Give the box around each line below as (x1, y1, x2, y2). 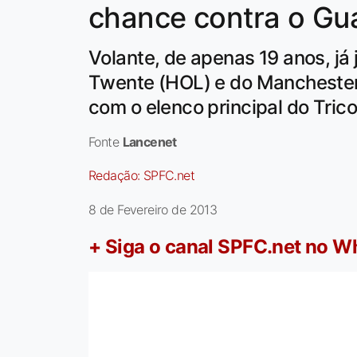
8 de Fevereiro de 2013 (88, 202, 218, 218)
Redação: (88, 167, 143, 184)
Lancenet (122, 134, 177, 151)
